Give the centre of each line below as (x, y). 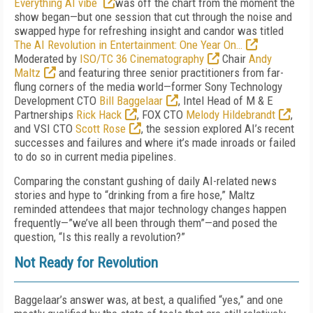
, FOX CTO (161, 115)
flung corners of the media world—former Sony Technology (148, 87)
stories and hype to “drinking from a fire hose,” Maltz (134, 195)
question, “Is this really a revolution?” (100, 237)
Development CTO (57, 101)
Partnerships (45, 115)
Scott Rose (101, 129)
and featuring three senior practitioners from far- (170, 73)
